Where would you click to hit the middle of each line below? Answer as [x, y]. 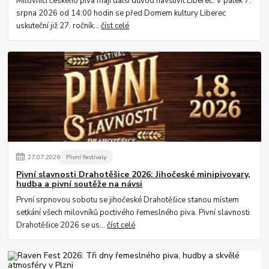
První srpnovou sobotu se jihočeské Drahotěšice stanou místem [128, 200]
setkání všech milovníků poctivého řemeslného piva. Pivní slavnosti [133, 213]
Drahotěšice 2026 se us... [62, 225]
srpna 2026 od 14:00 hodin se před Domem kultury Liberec [121, 14]
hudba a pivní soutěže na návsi [80, 184]
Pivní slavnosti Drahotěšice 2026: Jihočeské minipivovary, [134, 174]
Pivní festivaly [86, 157]
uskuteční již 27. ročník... [59, 26]
